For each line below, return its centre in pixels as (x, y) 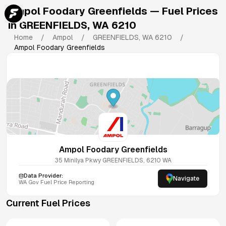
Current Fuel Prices (48, 203)
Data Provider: (43, 176)
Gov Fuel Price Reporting (61, 182)
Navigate (186, 179)
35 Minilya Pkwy (78, 160)
